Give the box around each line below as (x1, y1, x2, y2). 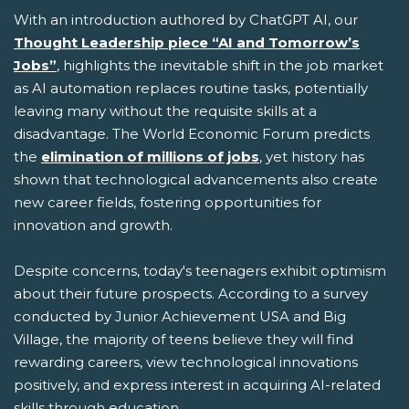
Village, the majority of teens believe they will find (14, 330, 353, 348)
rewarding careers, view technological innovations (14, 352, 358, 371)
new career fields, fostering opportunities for (14, 193, 321, 211)
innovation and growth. (14, 215, 173, 234)
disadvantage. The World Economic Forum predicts (14, 124, 370, 142)
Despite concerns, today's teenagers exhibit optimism (14, 261, 386, 279)
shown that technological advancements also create (14, 170, 378, 188)
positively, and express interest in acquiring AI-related (14, 375, 381, 393)
